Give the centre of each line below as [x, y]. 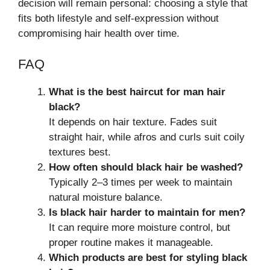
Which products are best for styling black [148, 257]
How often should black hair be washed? [146, 167]
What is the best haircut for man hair [137, 92]
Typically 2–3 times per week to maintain [140, 182]
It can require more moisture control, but [140, 227]
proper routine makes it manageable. [131, 242]
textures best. [80, 152]
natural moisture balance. [106, 197]
